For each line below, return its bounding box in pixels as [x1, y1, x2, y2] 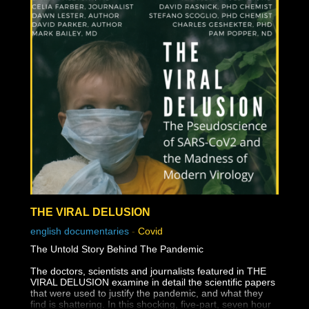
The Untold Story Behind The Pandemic [30, 243, 203, 255]
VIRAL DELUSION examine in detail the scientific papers [30, 276, 275, 288]
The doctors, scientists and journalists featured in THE [30, 265, 266, 277]
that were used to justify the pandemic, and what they [30, 287, 263, 299]
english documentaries [30, 225, 129, 237]
